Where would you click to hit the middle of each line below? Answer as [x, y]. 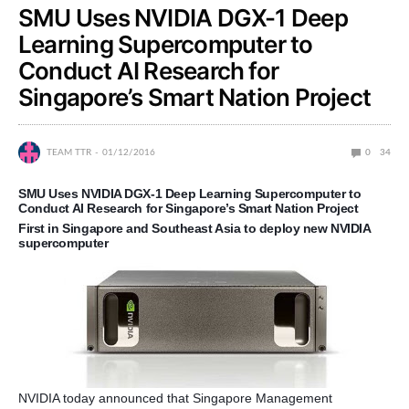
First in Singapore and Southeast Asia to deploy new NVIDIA [195, 229]
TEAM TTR [69, 153]
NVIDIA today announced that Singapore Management [175, 399]
